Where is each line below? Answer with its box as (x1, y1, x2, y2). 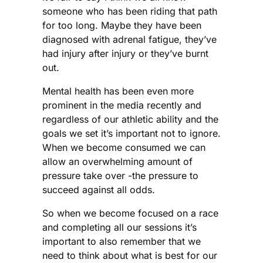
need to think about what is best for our (42, 249, 217, 262)
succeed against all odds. (42, 184, 155, 196)
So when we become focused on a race (42, 207, 218, 220)
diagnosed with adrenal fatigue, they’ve (42, 33, 217, 46)
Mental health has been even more (42, 85, 194, 97)
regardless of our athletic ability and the (42, 113, 218, 126)
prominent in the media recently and (42, 99, 201, 112)
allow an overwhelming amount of (42, 156, 193, 168)
